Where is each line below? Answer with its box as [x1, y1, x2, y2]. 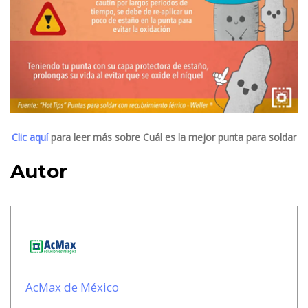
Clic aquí [12, 130, 48, 144]
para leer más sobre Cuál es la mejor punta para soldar [48, 130, 296, 144]
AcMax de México [25, 278, 119, 295]
